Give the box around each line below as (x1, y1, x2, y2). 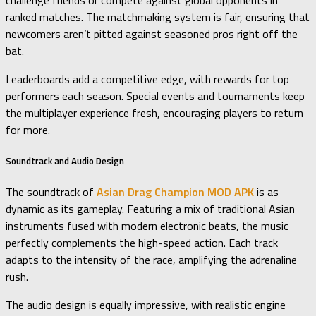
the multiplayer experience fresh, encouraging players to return (6, 104, 303, 122)
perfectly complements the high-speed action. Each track (6, 234, 278, 252)
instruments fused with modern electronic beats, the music (6, 217, 288, 235)
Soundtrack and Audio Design (6, 154, 124, 169)
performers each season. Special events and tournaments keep (6, 87, 305, 105)
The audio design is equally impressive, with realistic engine (6, 296, 286, 314)
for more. (6, 121, 50, 139)
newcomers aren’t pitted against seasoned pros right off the (6, 25, 298, 43)
